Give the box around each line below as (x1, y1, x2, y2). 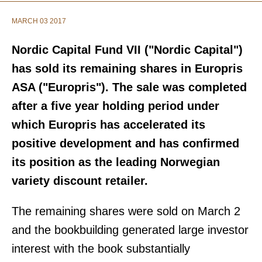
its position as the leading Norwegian (12, 156, 220, 168)
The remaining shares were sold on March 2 (12, 205, 240, 218)
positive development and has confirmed (12, 137, 239, 150)
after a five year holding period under (12, 99, 219, 112)
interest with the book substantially (12, 242, 190, 255)
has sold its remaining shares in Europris (12, 62, 243, 75)
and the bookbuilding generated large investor (12, 223, 249, 236)
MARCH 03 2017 (12, 17, 66, 25)
